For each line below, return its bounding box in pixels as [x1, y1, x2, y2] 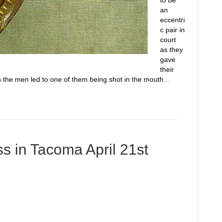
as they [160, 46, 183, 54]
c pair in [160, 26, 185, 34]
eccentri [160, 16, 185, 24]
